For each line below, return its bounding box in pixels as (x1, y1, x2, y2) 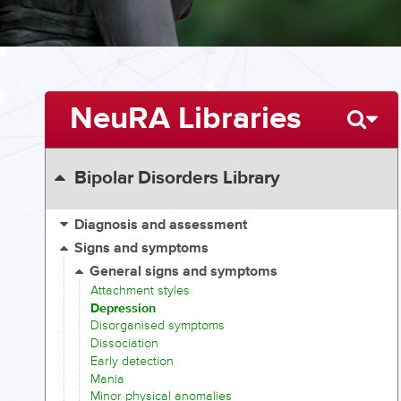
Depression (90, 300, 156, 317)
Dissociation (90, 336, 158, 352)
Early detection (90, 353, 174, 369)
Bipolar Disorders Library (73, 166, 280, 191)
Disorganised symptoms (90, 318, 225, 334)
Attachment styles (90, 282, 190, 298)
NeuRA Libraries (69, 98, 302, 139)
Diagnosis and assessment (74, 216, 248, 235)
